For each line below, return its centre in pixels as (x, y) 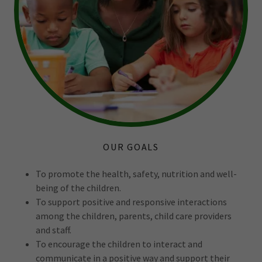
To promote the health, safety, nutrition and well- (136, 174)
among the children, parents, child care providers (133, 216)
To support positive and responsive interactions (131, 202)
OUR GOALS (131, 147)
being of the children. (78, 188)
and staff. (53, 230)
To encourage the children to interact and (119, 244)
